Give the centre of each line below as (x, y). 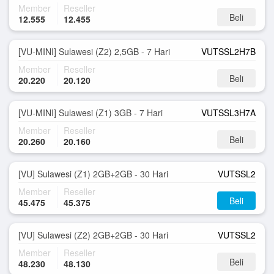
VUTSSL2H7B (228, 51)
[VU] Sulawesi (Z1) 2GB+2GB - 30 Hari (93, 174)
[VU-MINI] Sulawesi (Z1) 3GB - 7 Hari (91, 113)
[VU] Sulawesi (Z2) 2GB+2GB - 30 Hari (93, 235)
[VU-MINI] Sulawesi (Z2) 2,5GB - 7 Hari (94, 51)
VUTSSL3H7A (228, 113)
